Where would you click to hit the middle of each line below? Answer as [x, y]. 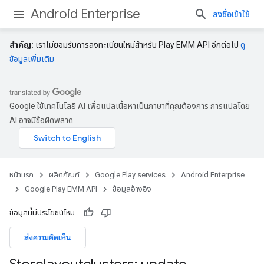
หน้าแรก [22, 175]
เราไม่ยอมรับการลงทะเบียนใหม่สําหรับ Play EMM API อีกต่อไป [137, 45]
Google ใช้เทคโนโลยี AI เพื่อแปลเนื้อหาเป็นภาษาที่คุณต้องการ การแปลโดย [130, 106]
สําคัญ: [22, 45]
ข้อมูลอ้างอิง [132, 189]
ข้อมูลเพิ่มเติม [32, 59]
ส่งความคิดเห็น [48, 237]
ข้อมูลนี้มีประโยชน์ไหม [42, 212]
